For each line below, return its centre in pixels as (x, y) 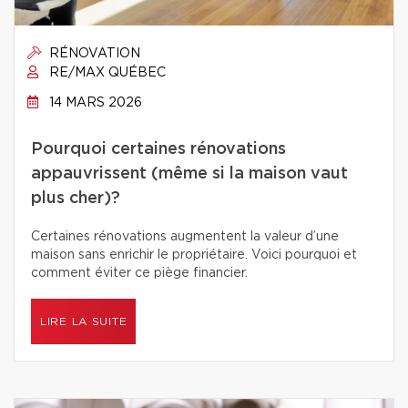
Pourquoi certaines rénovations (158, 149)
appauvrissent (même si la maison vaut (189, 174)
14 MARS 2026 (94, 103)
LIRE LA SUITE (84, 321)
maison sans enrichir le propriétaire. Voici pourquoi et (194, 255)
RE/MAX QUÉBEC (106, 73)
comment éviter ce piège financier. (139, 273)
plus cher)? (76, 199)
